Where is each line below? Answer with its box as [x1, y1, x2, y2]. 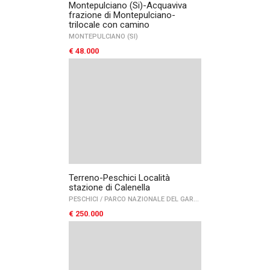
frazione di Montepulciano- [69, 10, 175, 20]
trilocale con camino [69, 19, 149, 30]
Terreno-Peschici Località [69, 172, 170, 183]
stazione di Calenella [69, 182, 150, 193]
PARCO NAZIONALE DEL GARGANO [102, 195, 193, 203]
